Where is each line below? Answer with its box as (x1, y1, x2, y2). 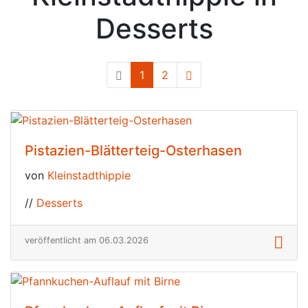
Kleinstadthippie (47, 168, 131, 182)
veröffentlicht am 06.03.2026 (25, 234, 148, 245)
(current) (144, 68, 190, 82)
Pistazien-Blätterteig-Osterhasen (25, 142, 242, 159)
